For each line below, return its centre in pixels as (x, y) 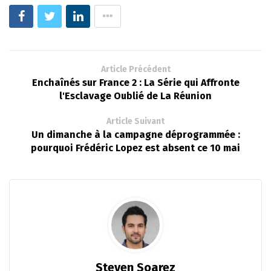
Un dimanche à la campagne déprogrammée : (135, 134)
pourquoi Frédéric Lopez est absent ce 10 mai (135, 148)
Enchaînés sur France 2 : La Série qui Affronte (135, 82)
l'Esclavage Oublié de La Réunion (135, 96)
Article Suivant (135, 121)
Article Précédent (135, 69)
